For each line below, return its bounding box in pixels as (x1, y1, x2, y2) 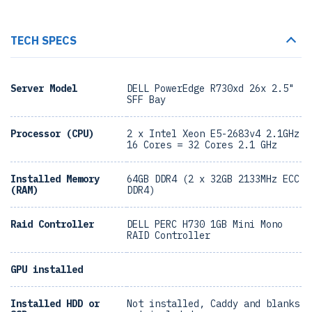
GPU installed (10, 263, 83, 276)
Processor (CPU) (10, 127, 94, 140)
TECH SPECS (10, 33, 77, 47)
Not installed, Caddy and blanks (127, 297, 299, 310)
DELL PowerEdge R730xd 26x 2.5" (127, 82, 294, 95)
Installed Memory (10, 173, 100, 185)
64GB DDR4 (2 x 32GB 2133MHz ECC (127, 173, 299, 185)
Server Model (10, 82, 77, 95)
